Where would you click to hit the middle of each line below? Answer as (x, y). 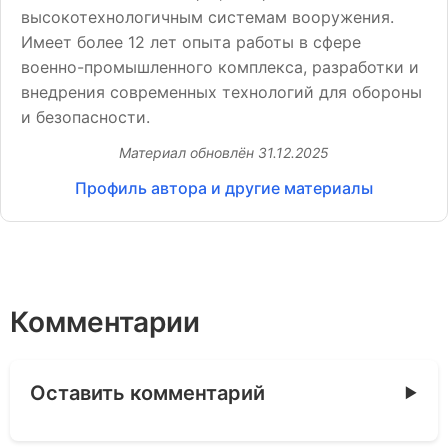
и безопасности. (85, 117)
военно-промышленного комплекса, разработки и (220, 67)
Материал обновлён (188, 152)
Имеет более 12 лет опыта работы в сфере (191, 42)
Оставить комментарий (147, 393)
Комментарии (105, 322)
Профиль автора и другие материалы (224, 188)
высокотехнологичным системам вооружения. (207, 17)
